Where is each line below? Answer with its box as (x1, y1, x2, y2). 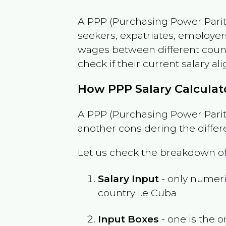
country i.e (98, 186, 151, 199)
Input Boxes (98, 212, 159, 225)
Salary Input (98, 172, 159, 185)
